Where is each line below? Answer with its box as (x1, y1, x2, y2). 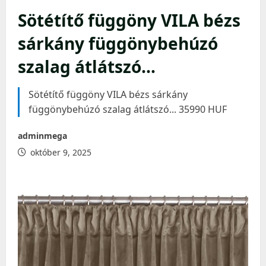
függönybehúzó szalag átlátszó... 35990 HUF (28, 103, 227, 116)
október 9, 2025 (28, 147, 91, 158)
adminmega (18, 130, 67, 141)
